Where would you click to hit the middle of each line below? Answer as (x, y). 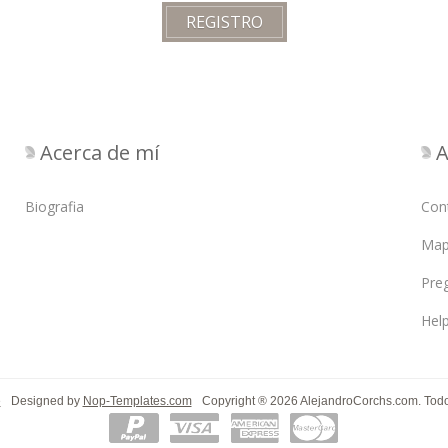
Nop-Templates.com (137, 401)
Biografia (54, 207)
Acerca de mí (99, 153)
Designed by (46, 401)
